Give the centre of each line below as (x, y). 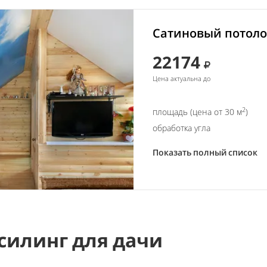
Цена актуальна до (181, 78)
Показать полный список (205, 152)
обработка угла (181, 128)
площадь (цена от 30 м (197, 112)
